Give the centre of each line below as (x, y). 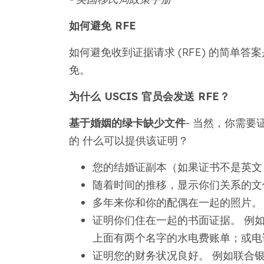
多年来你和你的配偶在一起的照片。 (177, 202)
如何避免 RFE (102, 26)
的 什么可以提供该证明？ (128, 141)
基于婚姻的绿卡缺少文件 (127, 123)
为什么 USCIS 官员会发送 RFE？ (149, 96)
